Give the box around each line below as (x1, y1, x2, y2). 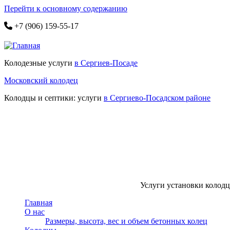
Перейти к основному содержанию (4, 4, 127, 13)
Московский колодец (4, 76, 78, 85)
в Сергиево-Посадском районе (104, 93, 210, 102)
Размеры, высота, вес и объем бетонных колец (45, 217, 207, 225)
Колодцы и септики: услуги (4, 93, 104, 102)
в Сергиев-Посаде (74, 59, 138, 67)
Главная (25, 198, 52, 207)
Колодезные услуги (4, 59, 74, 67)
